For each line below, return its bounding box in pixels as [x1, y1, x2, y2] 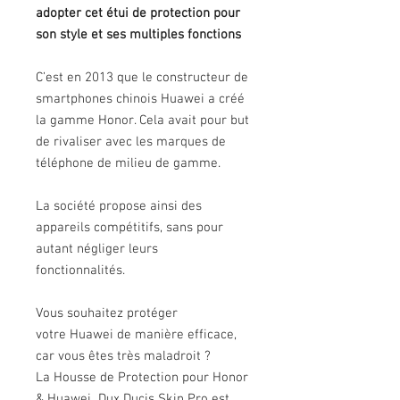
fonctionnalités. [36, 262, 129, 279]
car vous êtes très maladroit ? [36, 348, 211, 364]
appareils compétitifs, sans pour [36, 220, 223, 236]
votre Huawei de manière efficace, [36, 327, 237, 343]
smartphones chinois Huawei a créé [36, 91, 245, 107]
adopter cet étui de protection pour [36, 5, 240, 21]
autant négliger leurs [36, 241, 158, 257]
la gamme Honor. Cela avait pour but [36, 112, 249, 129]
